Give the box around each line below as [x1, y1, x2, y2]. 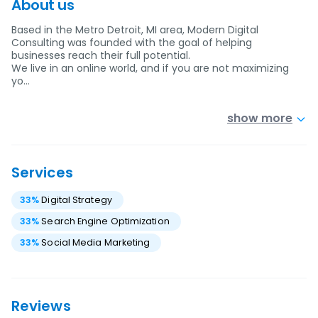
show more [227, 110, 292, 126]
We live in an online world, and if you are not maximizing [11, 61, 289, 75]
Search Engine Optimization [41, 215, 170, 227]
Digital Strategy [41, 194, 112, 206]
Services [11, 163, 73, 182]
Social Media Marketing [41, 236, 150, 248]
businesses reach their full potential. [11, 48, 190, 62]
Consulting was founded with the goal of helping [11, 35, 252, 50]
